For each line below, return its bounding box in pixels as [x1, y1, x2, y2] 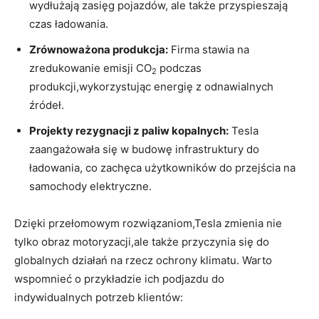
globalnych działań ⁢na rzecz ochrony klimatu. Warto [14, 253, 272, 267]
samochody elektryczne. [29, 179, 152, 193]
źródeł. [29, 98, 64, 112]
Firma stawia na [168, 42, 249, 56]
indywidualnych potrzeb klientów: [14, 290, 183, 304]
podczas [157, 61, 202, 75]
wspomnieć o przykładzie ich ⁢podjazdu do [14, 271, 224, 286]
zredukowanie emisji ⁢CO [29, 61, 152, 75]
